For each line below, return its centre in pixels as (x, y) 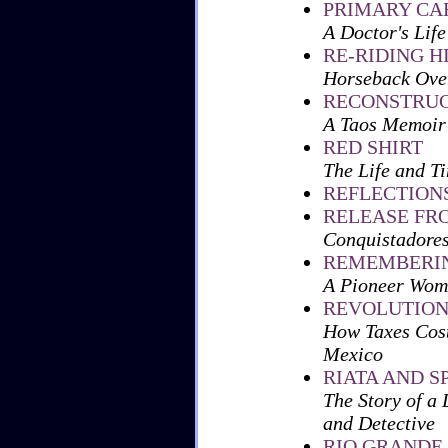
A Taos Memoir (384, 124)
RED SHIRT (373, 147)
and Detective (379, 423)
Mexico (353, 354)
